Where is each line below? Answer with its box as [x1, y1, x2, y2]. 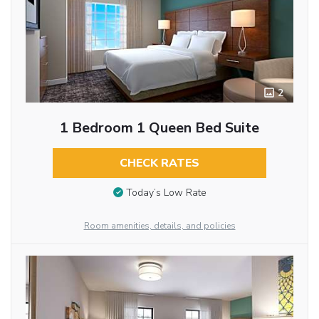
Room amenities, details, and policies [83, 220, 236, 232]
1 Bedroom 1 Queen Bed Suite [59, 118, 259, 138]
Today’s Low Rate [125, 185, 206, 199]
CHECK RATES [119, 155, 199, 172]
